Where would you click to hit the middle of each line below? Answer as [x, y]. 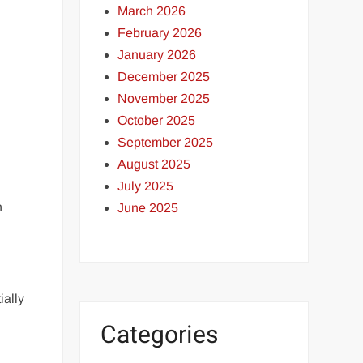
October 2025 [157, 120]
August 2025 [154, 164]
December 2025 [164, 76]
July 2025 [146, 186]
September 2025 [166, 142]
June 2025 [148, 207]
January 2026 [157, 54]
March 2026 [152, 11]
